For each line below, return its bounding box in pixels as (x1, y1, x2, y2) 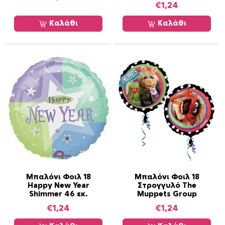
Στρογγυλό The (137, 182, 196, 190)
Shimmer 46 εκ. (29, 190, 88, 198)
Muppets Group (137, 190, 197, 198)
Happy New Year (27, 182, 89, 190)
